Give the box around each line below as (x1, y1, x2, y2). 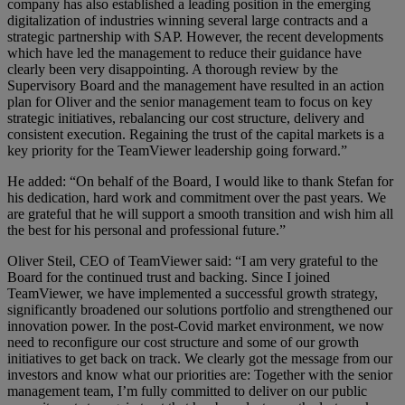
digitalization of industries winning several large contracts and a (7, 12, 368, 28)
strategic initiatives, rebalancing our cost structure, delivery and (7, 109, 364, 126)
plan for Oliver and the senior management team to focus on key (7, 93, 372, 109)
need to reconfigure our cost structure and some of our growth (7, 334, 359, 350)
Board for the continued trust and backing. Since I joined (7, 268, 330, 285)
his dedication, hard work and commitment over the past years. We (7, 189, 386, 205)
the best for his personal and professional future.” (7, 221, 286, 238)
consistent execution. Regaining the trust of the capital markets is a (7, 126, 384, 142)
